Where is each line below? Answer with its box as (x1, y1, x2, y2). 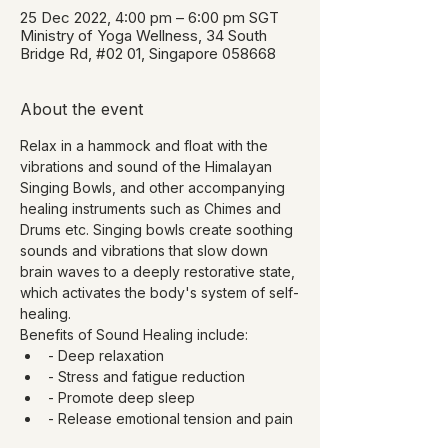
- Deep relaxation (48, 346, 164, 364)
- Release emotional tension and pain (48, 409, 293, 427)
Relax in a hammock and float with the (20, 136, 272, 154)
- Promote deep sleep (48, 388, 195, 406)
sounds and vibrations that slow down (20, 241, 272, 259)
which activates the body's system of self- (20, 283, 299, 301)
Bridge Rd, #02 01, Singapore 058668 (20, 43, 276, 63)
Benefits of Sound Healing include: (20, 325, 248, 343)
